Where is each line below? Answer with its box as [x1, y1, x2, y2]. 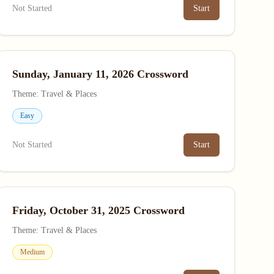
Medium [20, 248, 45, 256]
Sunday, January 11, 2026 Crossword [12, 68, 188, 80]
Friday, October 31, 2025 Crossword [12, 204, 185, 217]
